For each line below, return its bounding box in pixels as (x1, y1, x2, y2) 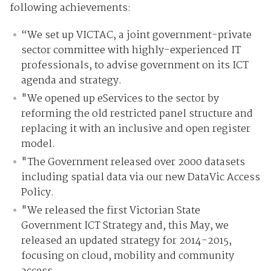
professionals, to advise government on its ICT (21, 57, 249, 74)
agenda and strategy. (21, 73, 122, 90)
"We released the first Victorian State (21, 203, 201, 220)
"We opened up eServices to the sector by (21, 91, 220, 108)
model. (21, 136, 56, 153)
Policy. (21, 184, 54, 201)
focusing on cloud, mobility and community (21, 248, 235, 265)
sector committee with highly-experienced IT (21, 42, 241, 59)
